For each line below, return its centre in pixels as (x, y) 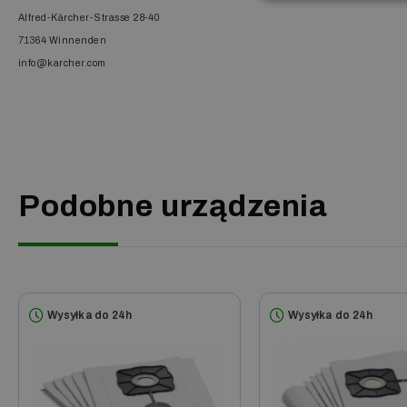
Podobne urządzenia (174, 206)
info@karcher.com (62, 63)
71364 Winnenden (63, 40)
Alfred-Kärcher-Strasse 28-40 (89, 18)
